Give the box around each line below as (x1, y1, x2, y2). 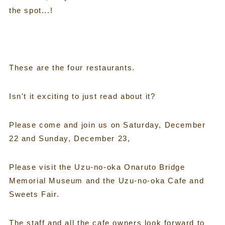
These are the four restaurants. (9, 63, 135, 72)
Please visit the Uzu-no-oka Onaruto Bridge (9, 162, 185, 171)
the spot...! (9, 6, 53, 15)
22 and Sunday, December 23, (9, 134, 131, 143)
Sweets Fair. (9, 189, 60, 198)
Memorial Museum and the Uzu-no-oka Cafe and (9, 176, 204, 185)
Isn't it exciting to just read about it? (9, 91, 156, 100)
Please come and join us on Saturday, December (9, 120, 206, 129)
